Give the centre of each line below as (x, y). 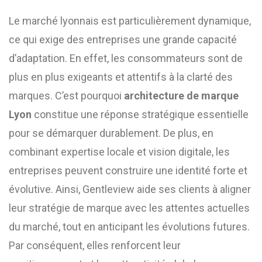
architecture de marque (181, 96)
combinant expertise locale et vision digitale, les (119, 152)
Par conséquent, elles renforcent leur (95, 245)
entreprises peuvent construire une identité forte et (128, 170)
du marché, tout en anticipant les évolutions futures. (129, 227)
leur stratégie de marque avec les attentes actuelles (129, 208)
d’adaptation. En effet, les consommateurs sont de (126, 58)
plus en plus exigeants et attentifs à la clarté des (121, 77)
